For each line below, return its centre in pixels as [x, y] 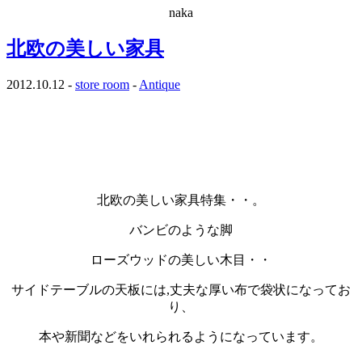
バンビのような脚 [181, 230]
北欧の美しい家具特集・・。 [181, 200]
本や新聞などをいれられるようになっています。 [181, 337]
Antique [160, 85]
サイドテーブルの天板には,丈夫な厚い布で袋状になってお [181, 290]
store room [102, 85]
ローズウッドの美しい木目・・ [181, 260]
